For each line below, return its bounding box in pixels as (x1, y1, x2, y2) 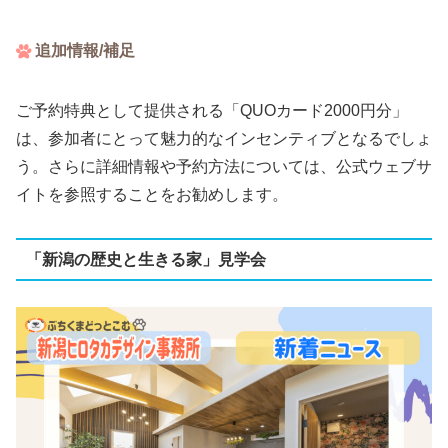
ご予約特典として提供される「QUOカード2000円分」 (16, 102, 408, 120)
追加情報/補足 (35, 41, 136, 59)
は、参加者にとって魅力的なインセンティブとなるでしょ (16, 130, 432, 148)
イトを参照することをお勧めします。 (16, 186, 288, 204)
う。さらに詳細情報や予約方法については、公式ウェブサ (16, 158, 432, 176)
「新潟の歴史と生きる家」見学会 (25, 250, 266, 268)
